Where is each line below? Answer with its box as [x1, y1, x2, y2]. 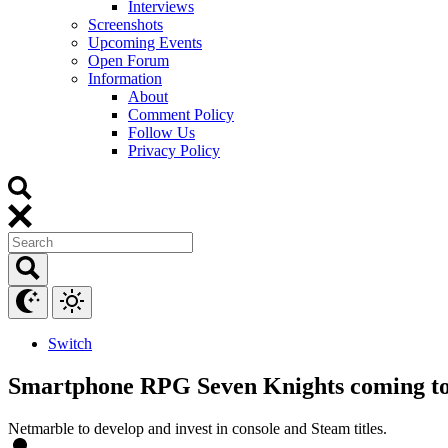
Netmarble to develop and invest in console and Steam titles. [8, 419, 387, 437]
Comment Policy [128, 105, 234, 123]
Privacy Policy [128, 141, 220, 159]
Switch [48, 334, 92, 352]
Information [88, 69, 162, 87]
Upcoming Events [88, 33, 202, 51]
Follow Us [128, 123, 195, 141]
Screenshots [88, 15, 163, 33]
